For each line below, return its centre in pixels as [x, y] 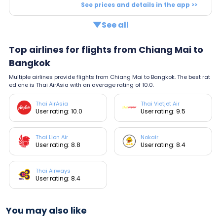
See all [115, 25]
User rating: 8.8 [58, 145]
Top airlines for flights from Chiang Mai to [106, 49]
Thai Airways [53, 170]
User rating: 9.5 [163, 111]
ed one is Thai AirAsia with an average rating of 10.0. [81, 85]
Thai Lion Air [52, 137]
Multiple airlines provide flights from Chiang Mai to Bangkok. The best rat [110, 77]
